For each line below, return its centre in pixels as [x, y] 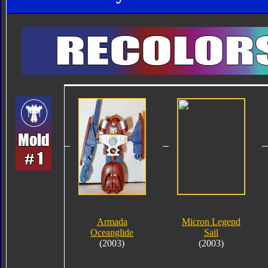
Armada [112, 221]
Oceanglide [112, 232]
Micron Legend [211, 221]
